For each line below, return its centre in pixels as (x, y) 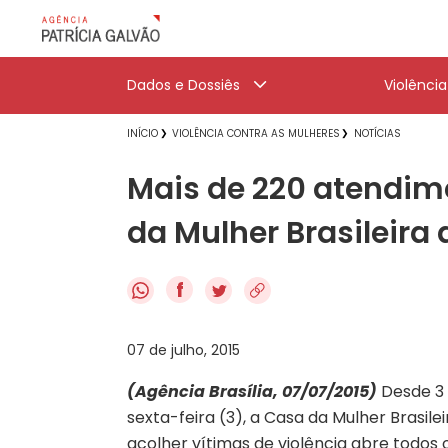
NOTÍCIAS (377, 133)
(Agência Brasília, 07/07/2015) (252, 391)
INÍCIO (142, 133)
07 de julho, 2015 (183, 349)
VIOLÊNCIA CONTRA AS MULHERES (256, 133)
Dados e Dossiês (183, 85)
